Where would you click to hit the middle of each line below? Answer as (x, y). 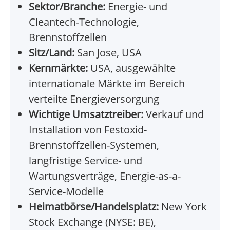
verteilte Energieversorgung (94, 99)
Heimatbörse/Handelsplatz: (94, 207)
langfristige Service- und (85, 161)
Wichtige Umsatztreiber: (86, 114)
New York (183, 207)
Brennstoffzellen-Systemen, (94, 145)
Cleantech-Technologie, (84, 22)
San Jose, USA (108, 53)
